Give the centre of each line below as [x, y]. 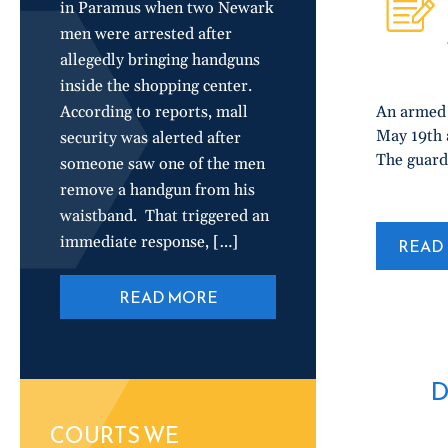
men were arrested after [146, 34]
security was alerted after [150, 138]
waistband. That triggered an [164, 216]
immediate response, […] [149, 242]
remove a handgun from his [157, 190]
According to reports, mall [154, 112]
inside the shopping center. [160, 86]
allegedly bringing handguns [160, 60]
